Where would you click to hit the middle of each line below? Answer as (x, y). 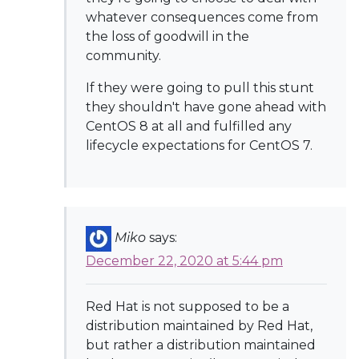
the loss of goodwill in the (167, 36)
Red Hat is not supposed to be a (188, 307)
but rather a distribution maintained (201, 345)
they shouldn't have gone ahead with (206, 107)
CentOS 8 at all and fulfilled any (189, 126)
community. (123, 56)
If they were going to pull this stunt (200, 88)
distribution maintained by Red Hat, (199, 326)
